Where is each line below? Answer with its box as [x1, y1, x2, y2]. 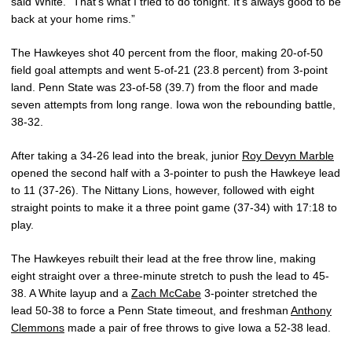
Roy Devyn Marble [242, 149, 334, 163]
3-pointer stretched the [201, 287, 317, 300]
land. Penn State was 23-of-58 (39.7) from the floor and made [11, 81, 318, 94]
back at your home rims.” [11, 13, 135, 26]
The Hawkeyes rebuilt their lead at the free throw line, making [11, 252, 316, 266]
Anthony [291, 304, 332, 317]
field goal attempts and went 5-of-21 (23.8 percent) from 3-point [11, 64, 328, 77]
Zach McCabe [131, 287, 201, 300]
